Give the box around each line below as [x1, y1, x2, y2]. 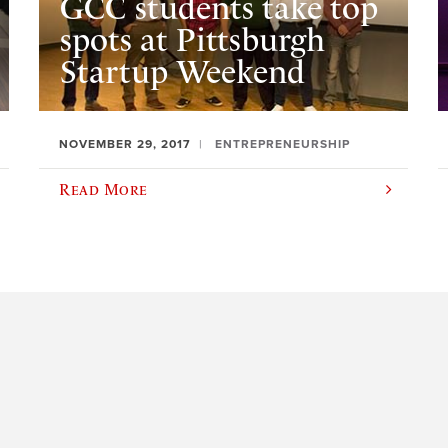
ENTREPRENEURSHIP [215, 137, 351, 152]
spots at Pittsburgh [59, 20, 325, 59]
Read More [59, 180, 148, 199]
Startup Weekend [59, 52, 305, 91]
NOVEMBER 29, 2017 [59, 137, 192, 152]
